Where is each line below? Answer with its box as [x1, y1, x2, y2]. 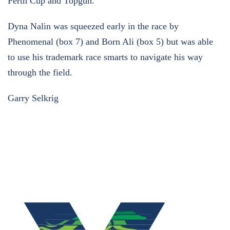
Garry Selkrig [8, 93, 59, 103]
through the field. [8, 67, 72, 78]
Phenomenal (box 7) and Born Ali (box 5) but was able [8, 36, 213, 47]
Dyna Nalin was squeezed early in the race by [8, 21, 179, 31]
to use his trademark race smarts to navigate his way [8, 52, 203, 62]
